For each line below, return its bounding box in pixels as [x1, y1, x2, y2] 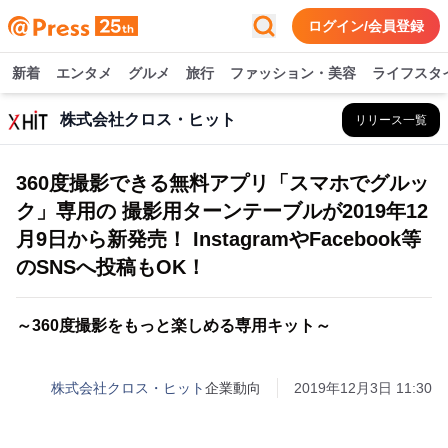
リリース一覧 [355, 113, 427, 127]
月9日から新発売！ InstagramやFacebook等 [16, 228, 421, 250]
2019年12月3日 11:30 [294, 380, 432, 396]
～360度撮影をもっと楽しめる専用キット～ [16, 317, 331, 334]
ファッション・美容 [230, 65, 356, 81]
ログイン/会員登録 [308, 18, 424, 34]
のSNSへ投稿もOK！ [16, 256, 206, 278]
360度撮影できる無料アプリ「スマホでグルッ [16, 172, 429, 194]
